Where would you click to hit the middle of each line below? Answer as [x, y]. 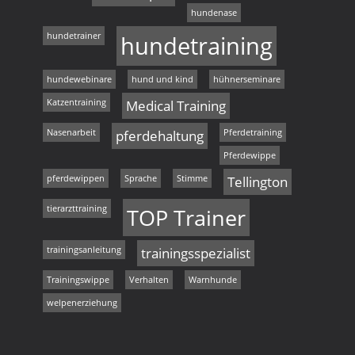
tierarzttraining [77, 208]
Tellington [258, 182]
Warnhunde [213, 280]
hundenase [214, 13]
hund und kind [162, 79]
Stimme [192, 178]
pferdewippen [76, 178]
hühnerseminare [247, 79]
